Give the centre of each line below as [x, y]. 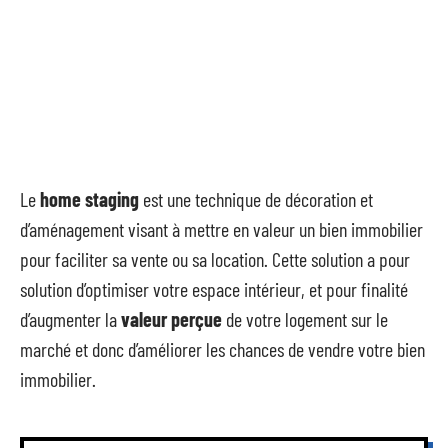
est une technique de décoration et [256, 199]
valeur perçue [171, 319]
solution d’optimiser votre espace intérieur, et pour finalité [214, 289]
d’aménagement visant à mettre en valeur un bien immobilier [221, 229]
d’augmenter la [70, 319]
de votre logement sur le [305, 319]
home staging [89, 199]
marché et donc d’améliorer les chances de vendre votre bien [222, 349]
